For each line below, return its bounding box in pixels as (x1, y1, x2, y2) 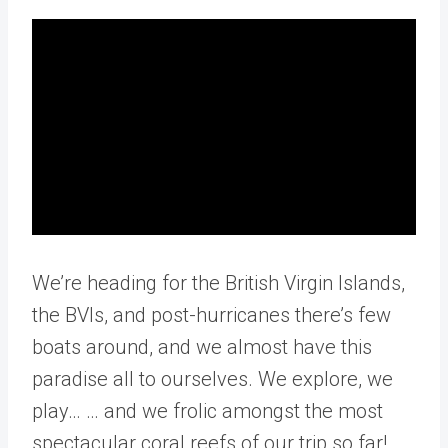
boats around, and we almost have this (32, 335, 372, 359)
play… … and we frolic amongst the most (32, 399, 383, 423)
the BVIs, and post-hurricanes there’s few (32, 303, 391, 327)
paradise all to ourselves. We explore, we (32, 367, 393, 391)
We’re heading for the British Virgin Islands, (32, 271, 405, 295)
